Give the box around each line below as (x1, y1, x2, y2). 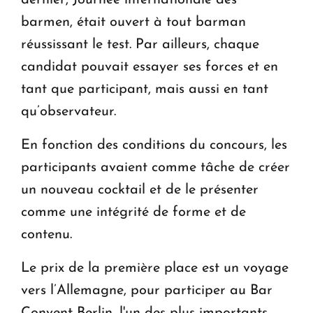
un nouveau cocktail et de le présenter (21, 183, 259, 198)
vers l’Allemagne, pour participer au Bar (21, 284, 272, 298)
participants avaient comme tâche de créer (21, 161, 290, 175)
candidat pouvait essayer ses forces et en (21, 60, 278, 75)
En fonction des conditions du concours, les (21, 138, 287, 153)
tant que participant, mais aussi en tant (21, 82, 268, 97)
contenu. (21, 228, 72, 242)
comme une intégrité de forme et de (21, 205, 246, 220)
